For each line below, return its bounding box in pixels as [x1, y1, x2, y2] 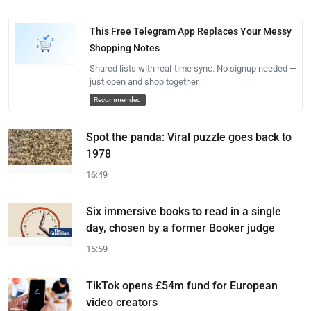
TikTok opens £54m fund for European [86, 279, 278, 292]
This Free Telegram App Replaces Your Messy [89, 26, 292, 37]
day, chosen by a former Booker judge [86, 221, 275, 235]
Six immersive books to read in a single [86, 205, 281, 218]
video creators [86, 296, 158, 309]
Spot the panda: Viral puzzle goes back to [86, 131, 292, 144]
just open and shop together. [89, 76, 200, 87]
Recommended [94, 95, 142, 104]
